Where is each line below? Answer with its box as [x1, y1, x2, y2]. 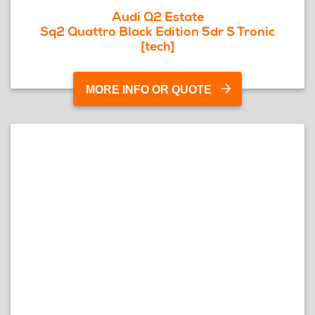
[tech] [141, 38, 174, 54]
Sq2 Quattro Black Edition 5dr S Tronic [40, 23, 275, 39]
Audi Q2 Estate [111, 8, 204, 25]
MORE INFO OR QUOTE [86, 84, 212, 96]
